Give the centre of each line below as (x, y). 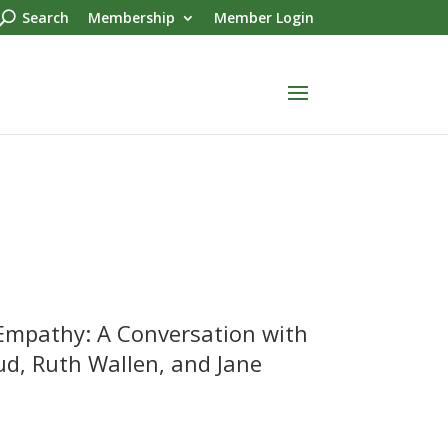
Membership (131, 17)
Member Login (263, 17)
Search (45, 17)
